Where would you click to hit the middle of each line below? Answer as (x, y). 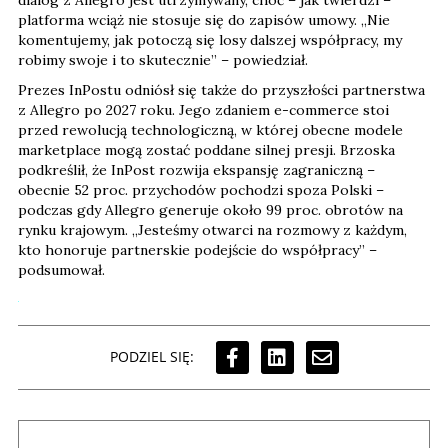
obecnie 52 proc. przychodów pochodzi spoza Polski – (201, 189)
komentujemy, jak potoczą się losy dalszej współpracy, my (210, 39)
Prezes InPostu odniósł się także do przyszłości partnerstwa (221, 89)
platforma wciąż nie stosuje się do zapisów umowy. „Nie (204, 19)
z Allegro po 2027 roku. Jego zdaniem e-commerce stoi (203, 109)
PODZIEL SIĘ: (151, 357)
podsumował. (61, 269)
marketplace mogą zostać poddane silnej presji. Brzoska (206, 149)
